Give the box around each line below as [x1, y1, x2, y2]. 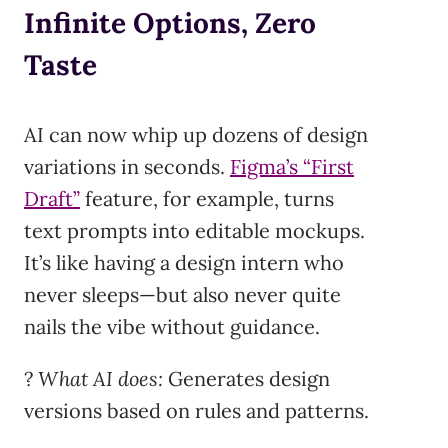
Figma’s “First [230, 154, 354, 180]
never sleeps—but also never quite [24, 282, 341, 308]
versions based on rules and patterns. [24, 398, 369, 424]
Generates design [163, 366, 330, 392]
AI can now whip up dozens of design [24, 122, 368, 148]
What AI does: [38, 366, 163, 392]
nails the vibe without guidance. [24, 314, 320, 340]
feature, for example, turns [80, 186, 334, 212]
